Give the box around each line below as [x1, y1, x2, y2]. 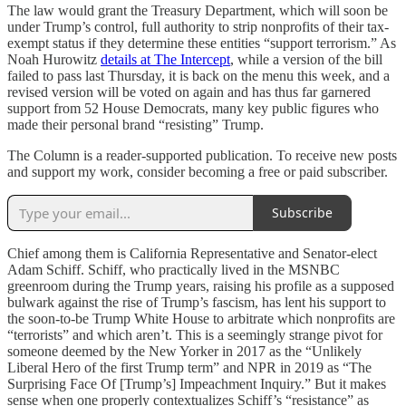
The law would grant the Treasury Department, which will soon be [7, 2, 388, 18]
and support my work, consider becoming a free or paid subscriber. [7, 163, 388, 179]
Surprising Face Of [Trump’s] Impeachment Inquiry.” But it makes [7, 375, 386, 391]
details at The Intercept [101, 51, 230, 67]
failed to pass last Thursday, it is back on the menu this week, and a [7, 67, 390, 83]
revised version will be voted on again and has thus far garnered [7, 83, 371, 100]
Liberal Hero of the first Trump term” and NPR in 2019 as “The [7, 359, 372, 375]
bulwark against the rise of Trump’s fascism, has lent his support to [7, 294, 386, 310]
